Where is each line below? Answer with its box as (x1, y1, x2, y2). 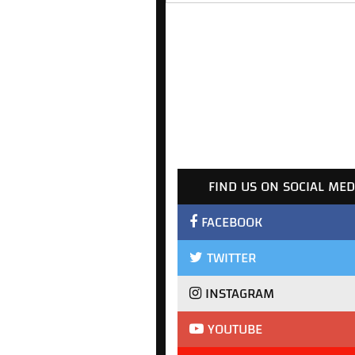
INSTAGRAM (201, 281, 274, 307)
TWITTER (203, 245, 256, 271)
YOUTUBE (204, 316, 262, 342)
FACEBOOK (197, 209, 262, 235)
